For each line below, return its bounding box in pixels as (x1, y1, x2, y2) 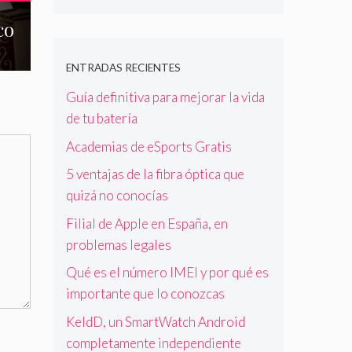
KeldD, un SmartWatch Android (65, 313, 245, 330)
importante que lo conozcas (65, 285, 225, 302)
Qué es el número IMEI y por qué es (65, 264, 269, 281)
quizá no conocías (65, 187, 168, 204)
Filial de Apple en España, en (65, 214, 228, 232)
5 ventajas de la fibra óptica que (65, 166, 244, 183)
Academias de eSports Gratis (65, 137, 232, 155)
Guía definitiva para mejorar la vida (65, 89, 265, 106)
